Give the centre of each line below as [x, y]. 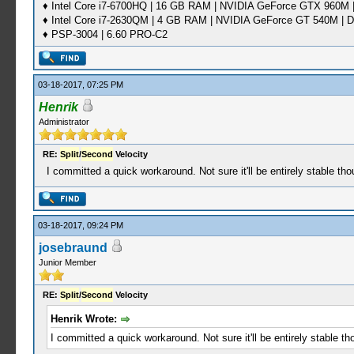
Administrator [64, 122]
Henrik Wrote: [85, 319]
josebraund [73, 248]
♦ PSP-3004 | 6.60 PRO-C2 [105, 34]
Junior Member [67, 262]
